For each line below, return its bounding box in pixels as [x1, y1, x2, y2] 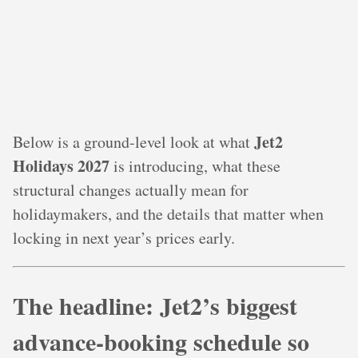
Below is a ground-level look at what [13, 131, 254, 153]
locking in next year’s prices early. [13, 227, 235, 249]
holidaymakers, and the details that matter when [13, 203, 324, 225]
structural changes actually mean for [13, 179, 249, 201]
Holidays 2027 [13, 154, 109, 178]
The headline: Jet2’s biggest [13, 288, 297, 324]
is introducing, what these [109, 155, 280, 177]
